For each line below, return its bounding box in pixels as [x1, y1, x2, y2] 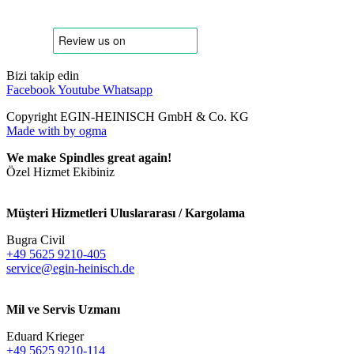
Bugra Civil [6, 232, 65, 247]
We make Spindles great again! [6, 150, 171, 164]
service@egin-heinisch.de [6, 261, 134, 275]
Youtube [58, 82, 100, 96]
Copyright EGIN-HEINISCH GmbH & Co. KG [6, 109, 249, 123]
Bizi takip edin [6, 68, 79, 82]
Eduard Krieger [6, 329, 84, 343]
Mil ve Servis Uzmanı [6, 302, 120, 316]
